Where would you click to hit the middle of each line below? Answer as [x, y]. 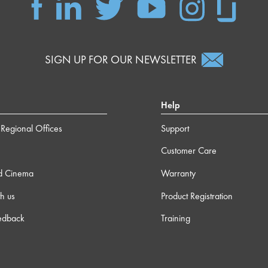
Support [175, 128]
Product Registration [197, 196]
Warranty [178, 173]
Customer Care [189, 151]
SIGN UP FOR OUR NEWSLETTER [121, 60]
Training [176, 218]
